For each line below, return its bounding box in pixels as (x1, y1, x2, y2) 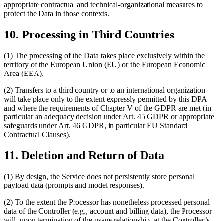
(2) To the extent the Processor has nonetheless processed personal (4, 197, 210, 206)
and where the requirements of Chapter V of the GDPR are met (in (4, 103, 211, 112)
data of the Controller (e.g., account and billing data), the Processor (4, 206, 212, 215)
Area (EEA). (4, 69, 44, 77)
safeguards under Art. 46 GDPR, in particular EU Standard (4, 121, 187, 130)
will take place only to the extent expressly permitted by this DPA (4, 94, 207, 103)
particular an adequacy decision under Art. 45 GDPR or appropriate (4, 112, 214, 121)
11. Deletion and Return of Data (4, 148, 164, 162)
